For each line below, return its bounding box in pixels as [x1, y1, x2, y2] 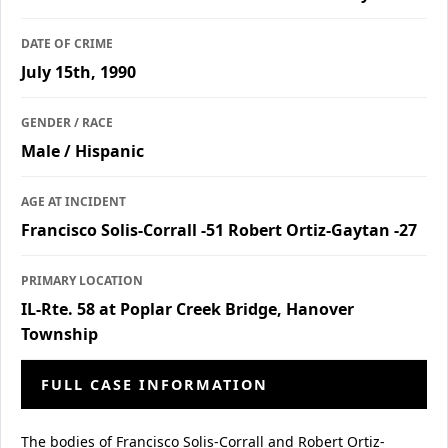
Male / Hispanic [21, 139, 144, 162]
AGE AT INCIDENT [21, 192, 126, 210]
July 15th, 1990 [21, 60, 136, 83]
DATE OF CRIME [21, 34, 113, 52]
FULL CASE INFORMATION [41, 374, 268, 394]
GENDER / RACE [21, 113, 113, 131]
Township [21, 322, 98, 345]
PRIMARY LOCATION [21, 271, 143, 289]
